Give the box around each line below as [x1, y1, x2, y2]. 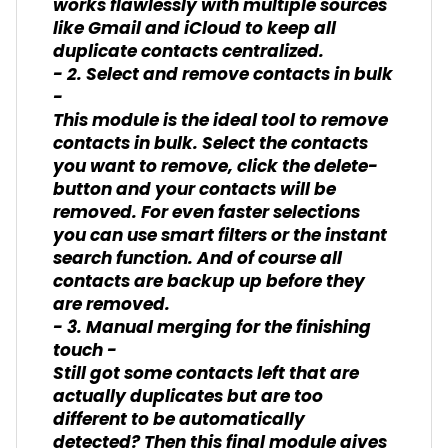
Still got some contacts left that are [53, 359, 359, 389]
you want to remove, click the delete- [53, 152, 378, 182]
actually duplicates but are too [53, 382, 323, 412]
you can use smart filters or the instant [53, 221, 387, 251]
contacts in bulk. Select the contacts [53, 129, 368, 159]
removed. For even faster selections [53, 198, 360, 228]
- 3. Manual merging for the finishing [53, 313, 371, 343]
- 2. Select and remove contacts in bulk [53, 60, 393, 90]
